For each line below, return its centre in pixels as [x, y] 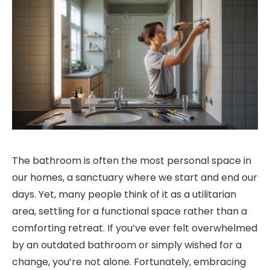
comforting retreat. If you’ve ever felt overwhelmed [135, 228]
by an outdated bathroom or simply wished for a [127, 245]
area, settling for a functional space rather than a [130, 212]
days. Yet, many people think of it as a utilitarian [124, 195]
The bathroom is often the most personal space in [132, 161]
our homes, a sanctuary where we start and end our [135, 178]
